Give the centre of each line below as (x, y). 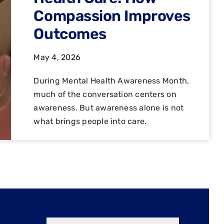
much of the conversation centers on (105, 94)
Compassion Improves (112, 16)
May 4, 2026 (57, 57)
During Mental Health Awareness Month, (111, 80)
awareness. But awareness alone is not (109, 107)
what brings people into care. (90, 121)
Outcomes (70, 34)
